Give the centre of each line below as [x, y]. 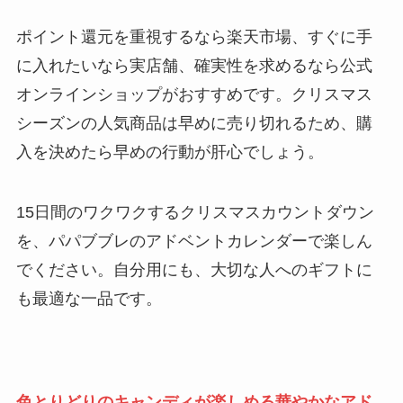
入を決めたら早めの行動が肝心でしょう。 [170, 152]
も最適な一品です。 [89, 299]
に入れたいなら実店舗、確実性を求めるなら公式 [194, 65]
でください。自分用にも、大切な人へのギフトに [194, 270]
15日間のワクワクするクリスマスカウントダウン [195, 213]
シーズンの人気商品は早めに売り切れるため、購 [194, 123]
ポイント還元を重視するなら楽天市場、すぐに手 [194, 36]
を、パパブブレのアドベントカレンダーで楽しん [194, 242]
